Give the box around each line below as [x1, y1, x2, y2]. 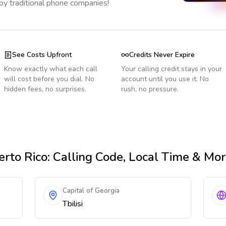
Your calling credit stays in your [121, 64, 222, 74]
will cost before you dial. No [4, 74, 94, 84]
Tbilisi [63, 198, 83, 209]
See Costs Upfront [12, 50, 72, 60]
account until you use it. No [121, 74, 209, 84]
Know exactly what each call [4, 64, 97, 74]
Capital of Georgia [63, 186, 120, 195]
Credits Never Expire [129, 50, 195, 60]
